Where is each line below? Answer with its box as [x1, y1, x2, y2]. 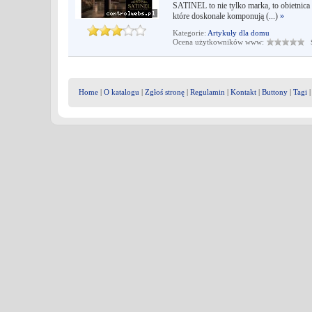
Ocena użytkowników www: [173, 38, 266, 46]
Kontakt [231, 88, 256, 96]
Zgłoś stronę [145, 88, 185, 96]
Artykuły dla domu [208, 29, 270, 37]
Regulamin [190, 88, 225, 96]
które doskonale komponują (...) [173, 11, 280, 21]
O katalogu [104, 88, 139, 96]
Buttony [262, 88, 288, 96]
